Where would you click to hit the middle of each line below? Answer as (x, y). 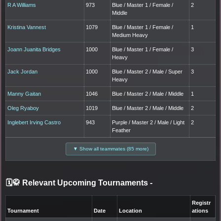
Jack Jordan (23, 71)
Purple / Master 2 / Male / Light (148, 122)
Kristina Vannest (27, 27)
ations (200, 210)
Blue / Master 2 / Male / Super (147, 71)
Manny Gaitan (24, 93)
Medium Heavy (130, 35)
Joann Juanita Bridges (34, 49)
